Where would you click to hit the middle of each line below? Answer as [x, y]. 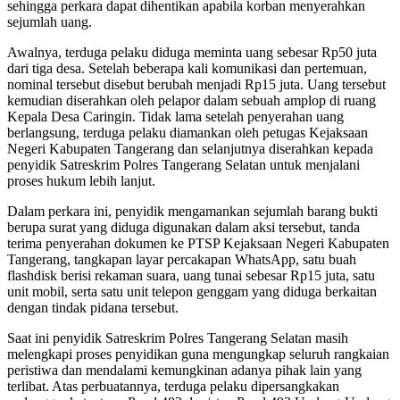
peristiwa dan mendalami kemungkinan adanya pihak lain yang [184, 370]
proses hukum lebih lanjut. [81, 180]
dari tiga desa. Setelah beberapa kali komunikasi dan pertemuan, [187, 68]
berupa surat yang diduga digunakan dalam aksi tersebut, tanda [183, 227]
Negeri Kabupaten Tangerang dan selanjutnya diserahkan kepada [190, 148]
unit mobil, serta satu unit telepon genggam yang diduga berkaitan [192, 291]
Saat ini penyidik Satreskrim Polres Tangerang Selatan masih [178, 337]
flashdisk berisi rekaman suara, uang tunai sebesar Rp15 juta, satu [191, 275]
